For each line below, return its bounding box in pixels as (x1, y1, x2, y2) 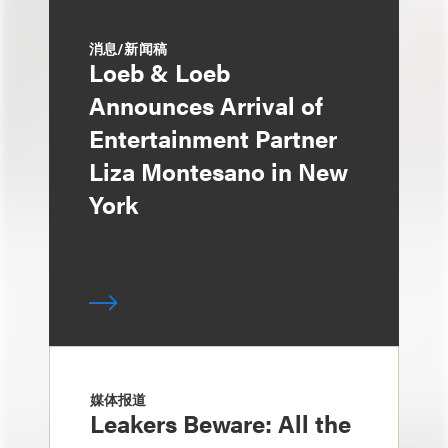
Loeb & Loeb (89, 55, 230, 89)
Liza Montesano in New (89, 154, 348, 188)
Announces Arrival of (89, 88, 323, 122)
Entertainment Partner (89, 121, 337, 155)
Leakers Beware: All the (90, 406, 351, 440)
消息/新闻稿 (89, 38, 167, 58)
